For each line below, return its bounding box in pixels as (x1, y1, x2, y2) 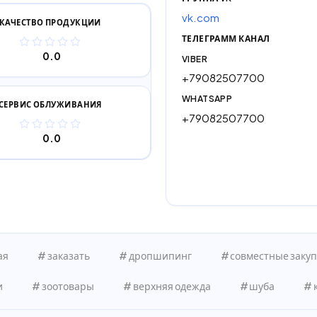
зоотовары (41, 279, 94, 292)
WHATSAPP (181, 93, 233, 105)
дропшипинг (128, 248, 192, 262)
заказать (47, 248, 90, 262)
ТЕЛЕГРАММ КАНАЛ (181, 33, 270, 45)
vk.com (181, 10, 219, 24)
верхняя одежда (132, 279, 211, 292)
